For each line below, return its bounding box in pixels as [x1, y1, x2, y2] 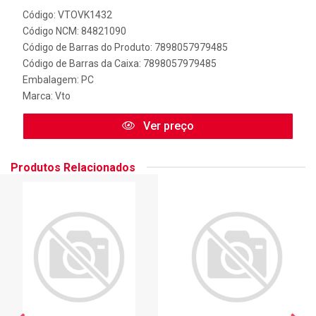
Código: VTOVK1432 [23, 8, 112, 20]
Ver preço [140, 119, 194, 133]
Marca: [23, 90, 55, 102]
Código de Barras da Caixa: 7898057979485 [23, 57, 217, 69]
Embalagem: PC [23, 73, 94, 85]
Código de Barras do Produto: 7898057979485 [23, 41, 228, 53]
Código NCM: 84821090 [23, 25, 126, 37]
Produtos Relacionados [11, 160, 135, 174]
